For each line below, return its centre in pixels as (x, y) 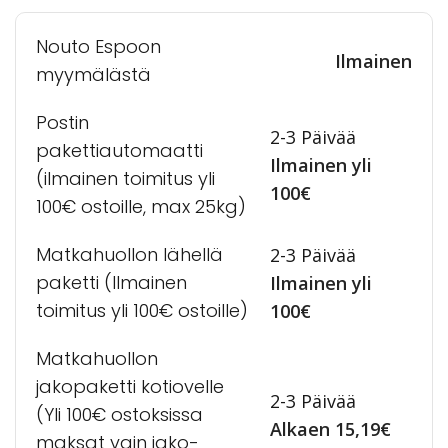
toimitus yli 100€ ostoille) (142, 310)
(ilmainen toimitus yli (125, 178)
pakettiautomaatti (119, 150)
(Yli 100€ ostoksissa (119, 414)
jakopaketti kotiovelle (130, 386)
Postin (62, 122)
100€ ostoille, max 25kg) (141, 206)
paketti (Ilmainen (111, 282)
